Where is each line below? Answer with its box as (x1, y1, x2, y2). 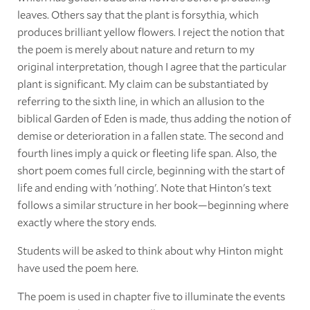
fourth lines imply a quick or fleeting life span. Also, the (17, 145, 277, 160)
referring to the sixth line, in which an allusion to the (17, 93, 264, 108)
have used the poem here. (17, 259, 138, 275)
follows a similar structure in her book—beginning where (17, 197, 289, 212)
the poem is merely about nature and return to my (17, 41, 255, 56)
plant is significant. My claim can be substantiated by (17, 75, 268, 91)
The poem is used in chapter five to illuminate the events (17, 288, 285, 303)
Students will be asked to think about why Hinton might (17, 242, 283, 257)
